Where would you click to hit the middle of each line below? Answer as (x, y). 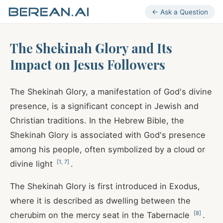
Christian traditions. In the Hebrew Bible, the (97, 120)
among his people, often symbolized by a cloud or (108, 149)
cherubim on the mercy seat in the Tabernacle (101, 215)
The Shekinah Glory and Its (91, 48)
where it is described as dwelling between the (100, 201)
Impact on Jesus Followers (88, 64)
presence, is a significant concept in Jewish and (104, 106)
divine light (33, 164)
